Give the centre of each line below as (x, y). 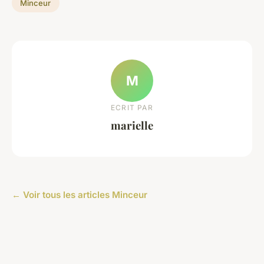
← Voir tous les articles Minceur (80, 195)
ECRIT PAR (132, 108)
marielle (132, 126)
